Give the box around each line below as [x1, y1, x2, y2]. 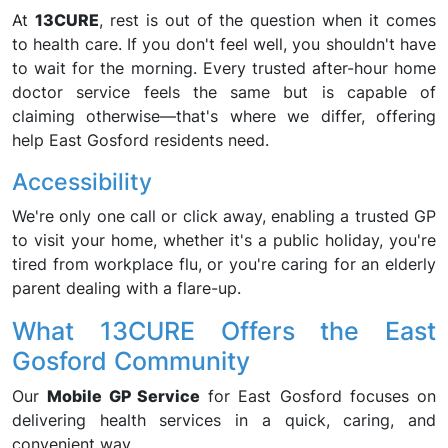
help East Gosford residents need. [12, 130, 269, 150]
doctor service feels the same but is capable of [12, 82, 436, 102]
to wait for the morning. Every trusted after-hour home [12, 58, 436, 78]
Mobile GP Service [47, 386, 200, 406]
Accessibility [12, 167, 152, 196]
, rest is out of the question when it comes [98, 10, 437, 30]
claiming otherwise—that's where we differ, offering [12, 106, 436, 126]
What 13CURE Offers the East [12, 316, 436, 346]
